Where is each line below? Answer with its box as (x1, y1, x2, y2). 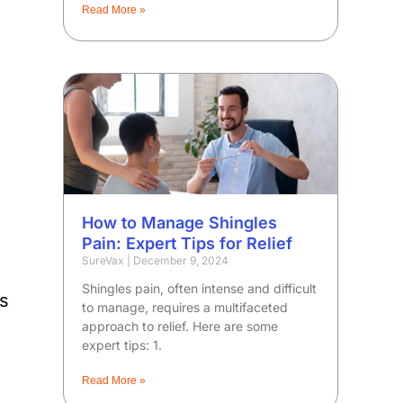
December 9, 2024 (130, 253, 229, 267)
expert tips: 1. (82, 336, 163, 353)
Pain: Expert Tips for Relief (82, 233, 293, 253)
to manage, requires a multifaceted (82, 299, 289, 315)
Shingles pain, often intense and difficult (82, 280, 318, 296)
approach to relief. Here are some (82, 318, 279, 334)
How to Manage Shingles (82, 212, 278, 232)
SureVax (82, 253, 128, 267)
